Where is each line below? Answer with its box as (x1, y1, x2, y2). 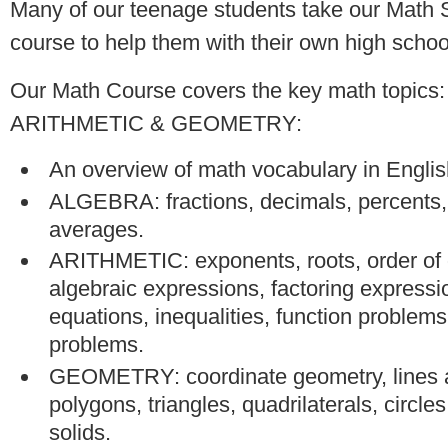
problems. (48, 332, 144, 358)
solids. (48, 420, 111, 446)
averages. (48, 216, 144, 242)
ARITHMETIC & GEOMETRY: (10, 111, 302, 137)
